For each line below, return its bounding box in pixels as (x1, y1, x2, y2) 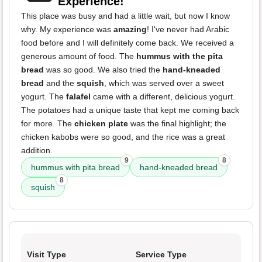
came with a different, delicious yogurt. (91, 92, 235, 102)
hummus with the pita (136, 51, 223, 61)
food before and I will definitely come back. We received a (21, 38, 234, 48)
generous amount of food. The (21, 51, 136, 61)
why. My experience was (21, 25, 113, 35)
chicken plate (74, 119, 128, 129)
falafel (66, 92, 91, 102)
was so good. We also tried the (44, 65, 163, 75)
